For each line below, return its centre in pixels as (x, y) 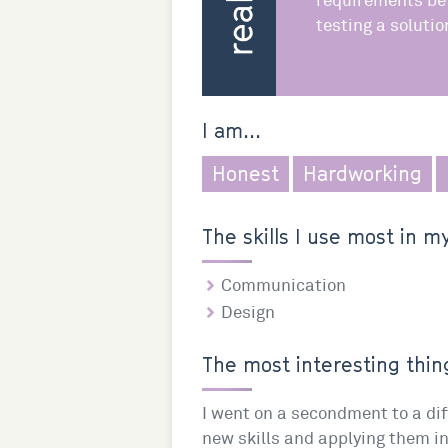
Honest (245, 174)
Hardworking (362, 174)
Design (247, 312)
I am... (231, 131)
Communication (283, 285)
